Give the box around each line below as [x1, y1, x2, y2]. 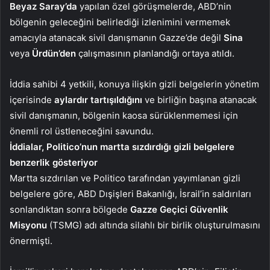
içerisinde [10, 94, 52, 106]
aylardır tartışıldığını [52, 94, 145, 106]
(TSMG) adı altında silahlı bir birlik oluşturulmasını [47, 219, 260, 231]
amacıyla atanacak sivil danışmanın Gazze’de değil [10, 32, 224, 44]
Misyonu [10, 219, 47, 231]
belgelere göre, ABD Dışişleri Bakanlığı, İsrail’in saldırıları [10, 188, 251, 200]
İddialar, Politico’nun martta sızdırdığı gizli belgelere [10, 141, 234, 153]
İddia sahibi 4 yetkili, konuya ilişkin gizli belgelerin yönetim [10, 78, 259, 90]
